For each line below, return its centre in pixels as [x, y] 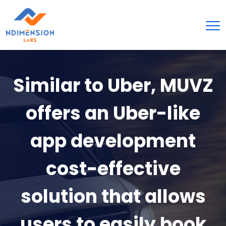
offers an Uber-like [113, 113]
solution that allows [113, 196]
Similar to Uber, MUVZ [113, 85]
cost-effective [113, 168]
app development [113, 141]
